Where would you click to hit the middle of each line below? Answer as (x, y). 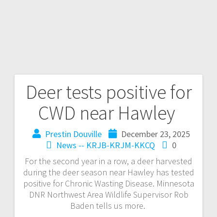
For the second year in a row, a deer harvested (108, 161)
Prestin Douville (73, 134)
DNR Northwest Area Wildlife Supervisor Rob (108, 194)
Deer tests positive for (108, 92)
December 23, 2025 (155, 134)
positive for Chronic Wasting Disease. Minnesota (108, 183)
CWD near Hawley (108, 113)
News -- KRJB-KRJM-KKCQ (105, 145)
